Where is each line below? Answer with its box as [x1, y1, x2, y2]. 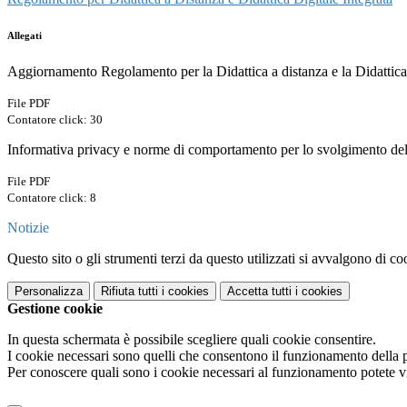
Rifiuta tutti [101, 284, 158, 299]
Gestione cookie [7, 301, 103, 317]
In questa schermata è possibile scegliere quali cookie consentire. [7, 332, 376, 348]
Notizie [7, 220, 49, 236]
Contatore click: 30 [7, 113, 103, 127]
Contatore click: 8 [7, 191, 96, 205]
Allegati [7, 30, 42, 42]
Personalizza [15, 284, 83, 299]
